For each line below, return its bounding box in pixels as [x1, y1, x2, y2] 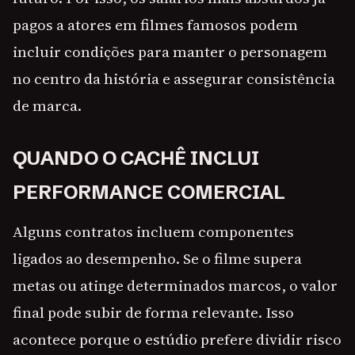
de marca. [13, 95, 82, 116]
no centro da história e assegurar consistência [13, 68, 335, 90]
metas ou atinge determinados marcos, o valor [13, 275, 338, 296]
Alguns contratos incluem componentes [13, 221, 294, 242]
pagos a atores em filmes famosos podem [13, 14, 298, 36]
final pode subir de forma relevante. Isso [13, 302, 294, 323]
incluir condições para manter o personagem [13, 41, 327, 63]
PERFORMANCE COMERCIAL [13, 181, 285, 204]
